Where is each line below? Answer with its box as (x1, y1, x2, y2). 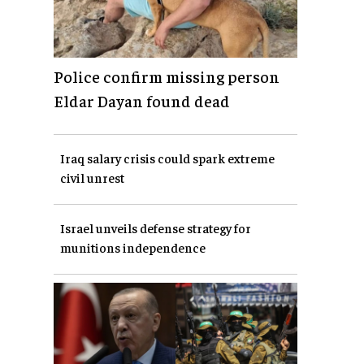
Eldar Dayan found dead (54, 90, 230, 111)
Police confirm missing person (54, 66, 279, 87)
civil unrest (60, 169, 124, 186)
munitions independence (60, 239, 206, 256)
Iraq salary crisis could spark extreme (60, 149, 275, 167)
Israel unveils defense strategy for (60, 219, 251, 236)
